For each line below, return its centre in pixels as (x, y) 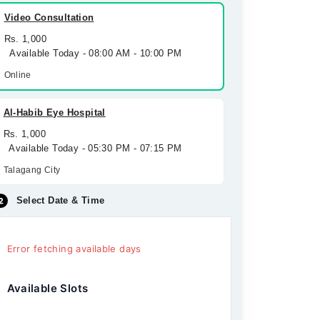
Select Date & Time (60, 200)
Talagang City (32, 170)
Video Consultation (49, 17)
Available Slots (47, 288)
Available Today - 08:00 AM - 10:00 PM (93, 53)
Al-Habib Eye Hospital (54, 112)
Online (17, 75)
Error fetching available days (74, 249)
